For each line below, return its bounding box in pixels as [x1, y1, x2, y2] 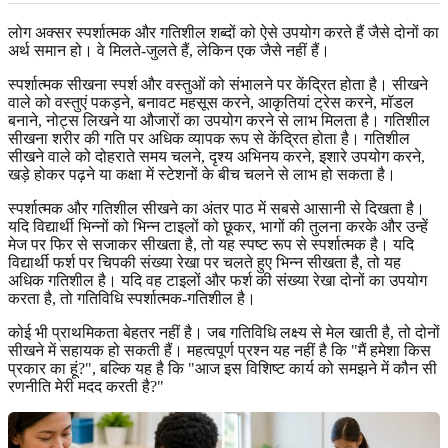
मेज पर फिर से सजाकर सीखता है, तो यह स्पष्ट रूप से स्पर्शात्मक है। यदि [8, 235, 414, 253]
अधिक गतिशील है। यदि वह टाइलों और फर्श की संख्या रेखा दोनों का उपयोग [8, 271, 427, 289]
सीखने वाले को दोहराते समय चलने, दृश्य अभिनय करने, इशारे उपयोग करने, [8, 147, 425, 165]
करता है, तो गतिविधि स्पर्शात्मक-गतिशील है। [8, 289, 256, 307]
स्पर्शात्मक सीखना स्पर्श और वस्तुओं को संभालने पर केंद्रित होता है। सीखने [8, 75, 428, 93]
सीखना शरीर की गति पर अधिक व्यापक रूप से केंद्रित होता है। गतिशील [8, 129, 410, 147]
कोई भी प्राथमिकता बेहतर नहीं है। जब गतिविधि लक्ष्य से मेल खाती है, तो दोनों [8, 323, 440, 341]
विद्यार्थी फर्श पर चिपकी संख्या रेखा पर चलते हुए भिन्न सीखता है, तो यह [8, 253, 401, 271]
